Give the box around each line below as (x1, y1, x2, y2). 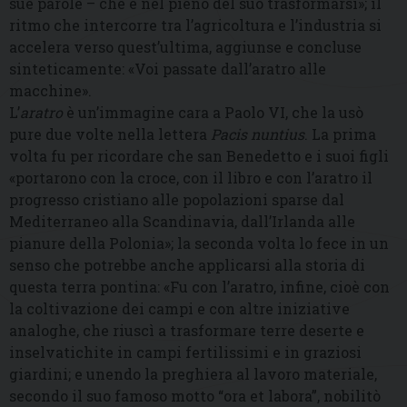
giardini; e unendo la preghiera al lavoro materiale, (9, 364, 377, 384)
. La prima (304, 124, 376, 144)
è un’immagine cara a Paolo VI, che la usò (63, 103, 363, 123)
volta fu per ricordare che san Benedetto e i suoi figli (9, 146, 389, 166)
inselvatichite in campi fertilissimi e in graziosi (9, 342, 362, 362)
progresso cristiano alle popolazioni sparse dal (9, 190, 344, 210)
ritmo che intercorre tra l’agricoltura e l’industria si (9, 15, 382, 35)
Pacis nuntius (211, 124, 304, 144)
